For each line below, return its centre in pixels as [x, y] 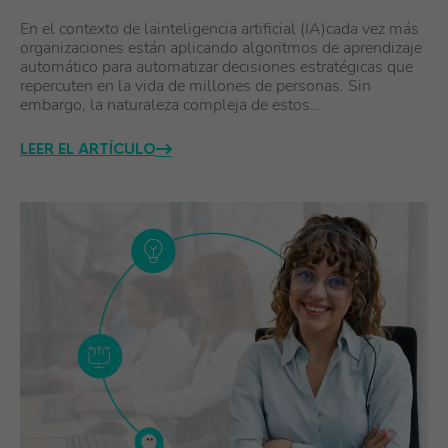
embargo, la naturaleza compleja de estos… [170, 105]
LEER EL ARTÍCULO [88, 148]
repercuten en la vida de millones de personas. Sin [195, 86]
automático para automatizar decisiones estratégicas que [216, 67]
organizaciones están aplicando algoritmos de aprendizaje [221, 48]
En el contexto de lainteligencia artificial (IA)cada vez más [219, 29]
